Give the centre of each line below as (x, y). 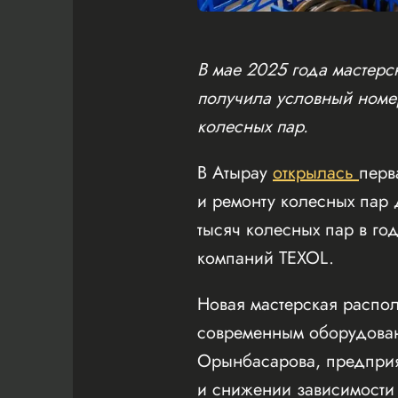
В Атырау (235, 172)
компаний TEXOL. (266, 258)
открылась (316, 172)
